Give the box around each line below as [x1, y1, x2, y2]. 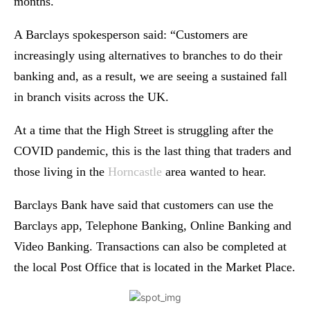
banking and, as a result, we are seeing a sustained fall [14, 69, 287, 84]
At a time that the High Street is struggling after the [14, 123, 273, 138]
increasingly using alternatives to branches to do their [14, 48, 282, 63]
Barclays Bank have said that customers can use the [14, 198, 273, 212]
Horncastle [108, 165, 162, 179]
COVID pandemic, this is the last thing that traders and [14, 144, 291, 158]
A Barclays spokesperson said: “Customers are [14, 28, 248, 42]
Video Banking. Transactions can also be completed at [14, 239, 286, 254]
